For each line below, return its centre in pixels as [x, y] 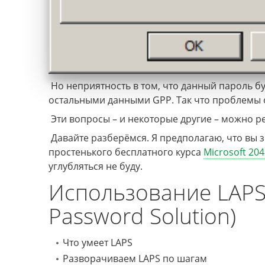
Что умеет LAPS [98, 243]
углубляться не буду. [96, 167]
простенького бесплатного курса [126, 152]
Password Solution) [142, 216]
